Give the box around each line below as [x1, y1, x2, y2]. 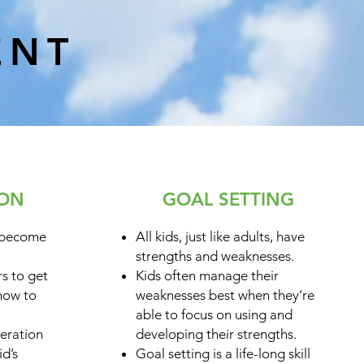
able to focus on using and [136, 305, 293, 323]
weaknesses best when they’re [136, 286, 315, 303]
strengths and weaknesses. [136, 247, 295, 264]
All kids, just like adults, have [136, 227, 305, 245]
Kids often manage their [136, 266, 279, 284]
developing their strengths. [136, 325, 297, 342]
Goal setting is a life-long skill [136, 344, 311, 362]
